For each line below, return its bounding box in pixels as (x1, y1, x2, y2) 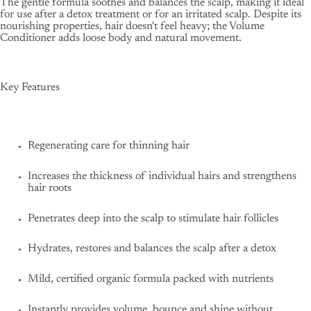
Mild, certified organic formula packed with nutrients (28, 274, 274, 285)
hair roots (28, 182, 72, 194)
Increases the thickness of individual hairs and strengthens (28, 170, 296, 182)
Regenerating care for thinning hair (28, 140, 190, 152)
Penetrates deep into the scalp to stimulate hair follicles (28, 212, 278, 224)
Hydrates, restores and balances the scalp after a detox (28, 243, 276, 255)
